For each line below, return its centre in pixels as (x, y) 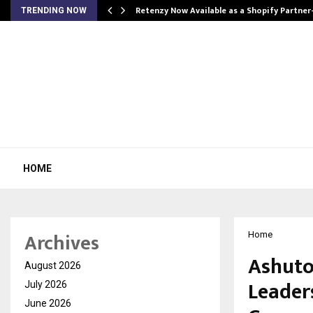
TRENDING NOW (54, 10)
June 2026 (48, 303)
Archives (62, 243)
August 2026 (53, 265)
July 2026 (46, 284)
